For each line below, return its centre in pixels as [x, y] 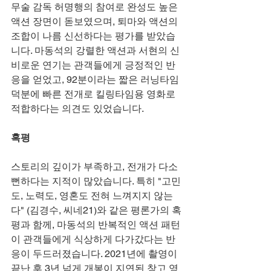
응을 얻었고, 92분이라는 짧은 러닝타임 [96, 79]
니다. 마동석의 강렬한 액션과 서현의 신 [95, 50]
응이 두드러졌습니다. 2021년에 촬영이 [95, 253]
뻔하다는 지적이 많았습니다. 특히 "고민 [96, 181]
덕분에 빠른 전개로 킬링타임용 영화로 [94, 94]
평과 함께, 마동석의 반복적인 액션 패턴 [96, 224]
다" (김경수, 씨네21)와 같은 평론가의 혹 [96, 210]
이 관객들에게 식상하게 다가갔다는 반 [93, 239]
